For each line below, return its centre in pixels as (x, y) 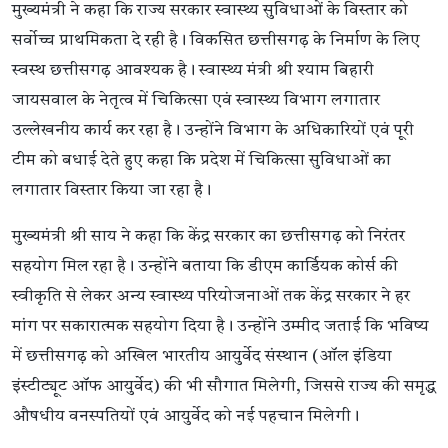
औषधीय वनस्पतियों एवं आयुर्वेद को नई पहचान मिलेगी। (185, 416)
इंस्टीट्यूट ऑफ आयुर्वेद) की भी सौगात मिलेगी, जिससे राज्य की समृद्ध (224, 386)
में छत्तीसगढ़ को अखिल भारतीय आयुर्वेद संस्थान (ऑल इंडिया (202, 356)
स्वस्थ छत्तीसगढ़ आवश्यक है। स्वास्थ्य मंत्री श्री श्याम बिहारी (193, 70)
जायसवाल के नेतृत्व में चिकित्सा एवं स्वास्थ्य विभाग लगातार (196, 100)
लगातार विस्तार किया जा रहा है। (111, 190)
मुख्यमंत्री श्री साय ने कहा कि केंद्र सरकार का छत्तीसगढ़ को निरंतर (208, 236)
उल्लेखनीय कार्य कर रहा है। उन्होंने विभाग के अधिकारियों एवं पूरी (213, 130)
